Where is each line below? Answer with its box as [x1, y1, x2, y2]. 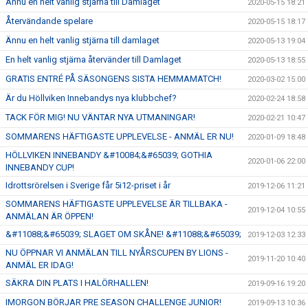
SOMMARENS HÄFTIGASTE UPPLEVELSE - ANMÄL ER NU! [5, 131, 234, 142]
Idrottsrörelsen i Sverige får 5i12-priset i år [5, 180, 170, 191]
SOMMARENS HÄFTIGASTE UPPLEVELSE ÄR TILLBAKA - [5, 199, 228, 210]
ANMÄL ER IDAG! [5, 260, 74, 271]
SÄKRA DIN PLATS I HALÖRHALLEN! [5, 278, 148, 289]
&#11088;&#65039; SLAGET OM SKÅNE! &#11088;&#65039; [5, 229, 241, 240]
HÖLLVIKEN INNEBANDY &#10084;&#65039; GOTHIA [5, 150, 212, 161]
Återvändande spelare [5, 16, 93, 27]
